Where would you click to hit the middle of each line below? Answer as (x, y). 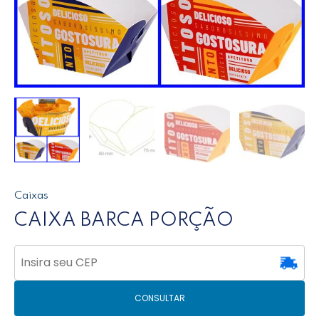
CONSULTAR (159, 298)
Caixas (31, 196)
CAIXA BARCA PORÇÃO (124, 220)
